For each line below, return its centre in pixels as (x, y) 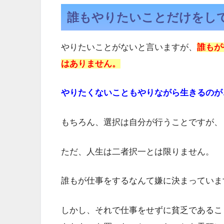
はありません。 (91, 63)
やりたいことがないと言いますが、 (129, 47)
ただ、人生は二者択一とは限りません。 (137, 151)
